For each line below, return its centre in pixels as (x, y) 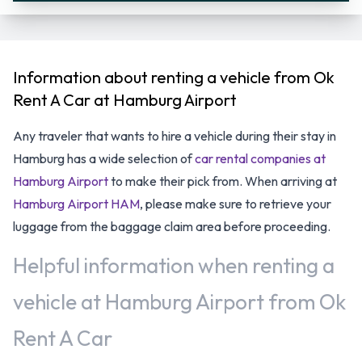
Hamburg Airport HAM (76, 203)
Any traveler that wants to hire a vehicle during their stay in (175, 135)
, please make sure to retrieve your (236, 203)
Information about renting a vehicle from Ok (174, 77)
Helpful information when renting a (174, 265)
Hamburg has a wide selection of (104, 158)
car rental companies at (260, 158)
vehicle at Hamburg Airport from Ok (179, 301)
